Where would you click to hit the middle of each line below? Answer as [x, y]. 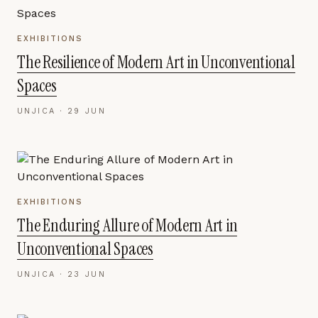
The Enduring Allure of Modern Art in [127, 225]
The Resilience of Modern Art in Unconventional [156, 62]
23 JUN [87, 274]
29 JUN [87, 111]
